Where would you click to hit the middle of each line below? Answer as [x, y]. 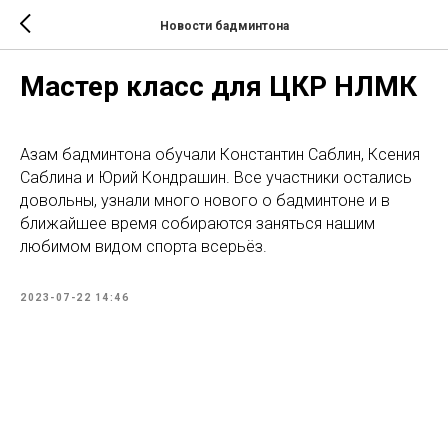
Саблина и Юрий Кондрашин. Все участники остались [216, 177]
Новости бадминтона [224, 25]
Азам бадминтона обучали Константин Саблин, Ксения [220, 154]
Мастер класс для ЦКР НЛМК [218, 86]
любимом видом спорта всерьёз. [143, 246]
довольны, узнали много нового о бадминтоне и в [205, 200]
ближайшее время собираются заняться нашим [197, 223]
